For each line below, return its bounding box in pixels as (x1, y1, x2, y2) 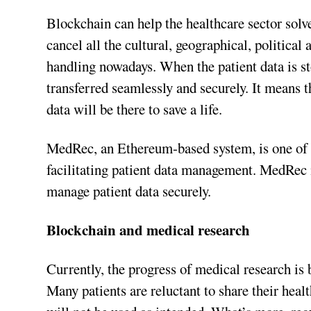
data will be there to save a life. (47, 99, 223, 119)
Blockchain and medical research (47, 219, 251, 241)
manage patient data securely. (47, 181, 212, 201)
